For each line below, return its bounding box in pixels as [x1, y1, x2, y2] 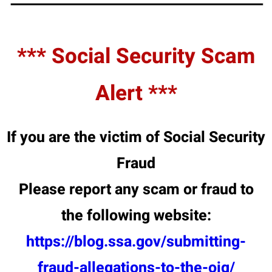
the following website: [61, 204, 211, 227]
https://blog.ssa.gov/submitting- [26, 230, 246, 253]
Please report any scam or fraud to [18, 178, 254, 201]
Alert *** [95, 77, 177, 109]
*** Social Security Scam [17, 40, 255, 72]
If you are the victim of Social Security [7, 126, 265, 149]
